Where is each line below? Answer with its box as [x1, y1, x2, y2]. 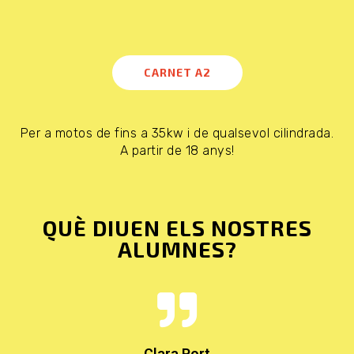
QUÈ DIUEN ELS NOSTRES [42, 214, 312, 240]
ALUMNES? [117, 235, 237, 262]
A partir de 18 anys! [119, 142, 235, 158]
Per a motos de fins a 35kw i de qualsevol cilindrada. [20, 125, 334, 141]
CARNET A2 [143, 65, 211, 79]
